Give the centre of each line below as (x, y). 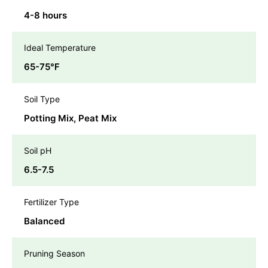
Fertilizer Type (51, 202)
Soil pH (38, 151)
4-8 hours (45, 16)
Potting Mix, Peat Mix (70, 118)
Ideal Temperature (60, 48)
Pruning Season (54, 254)
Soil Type (42, 99)
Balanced (44, 221)
